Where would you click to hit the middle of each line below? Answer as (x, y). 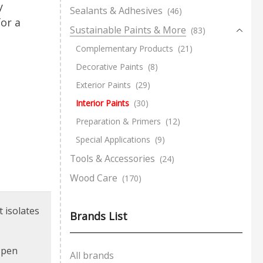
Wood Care (94, 178)
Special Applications (113, 139)
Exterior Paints (103, 85)
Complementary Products (124, 48)
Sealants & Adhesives (116, 10)
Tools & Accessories (112, 158)
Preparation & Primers (118, 121)
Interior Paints (102, 103)
